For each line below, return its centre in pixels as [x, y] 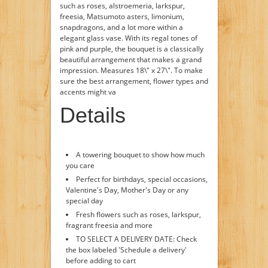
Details [92, 115]
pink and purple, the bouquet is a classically [131, 49]
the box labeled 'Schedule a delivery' [126, 250]
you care [80, 165]
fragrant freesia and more [109, 225]
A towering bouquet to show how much [140, 155]
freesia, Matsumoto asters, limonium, [122, 16]
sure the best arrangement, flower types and [134, 81]
